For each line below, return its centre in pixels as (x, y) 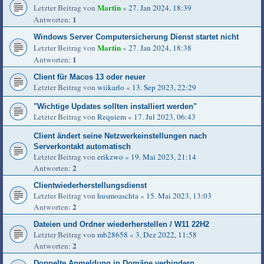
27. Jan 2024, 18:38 (160, 48)
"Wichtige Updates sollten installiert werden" (115, 107)
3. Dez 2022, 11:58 (166, 235)
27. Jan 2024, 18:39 (160, 8)
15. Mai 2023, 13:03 (179, 196)
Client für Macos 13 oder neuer (90, 77)
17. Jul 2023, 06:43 (165, 117)
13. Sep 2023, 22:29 (164, 88)
